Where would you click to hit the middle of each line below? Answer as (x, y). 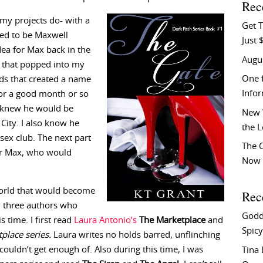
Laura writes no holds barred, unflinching (136, 235)
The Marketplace (172, 220)
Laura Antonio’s (105, 220)
